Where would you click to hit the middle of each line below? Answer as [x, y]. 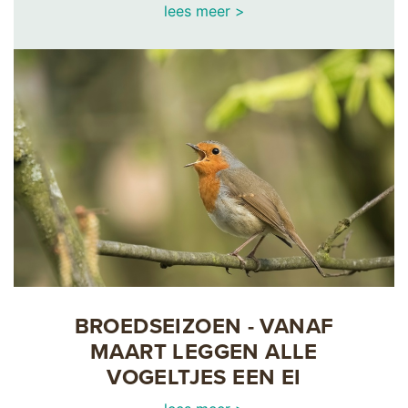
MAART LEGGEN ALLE [204, 352]
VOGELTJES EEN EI [204, 377]
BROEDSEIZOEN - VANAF [204, 326]
